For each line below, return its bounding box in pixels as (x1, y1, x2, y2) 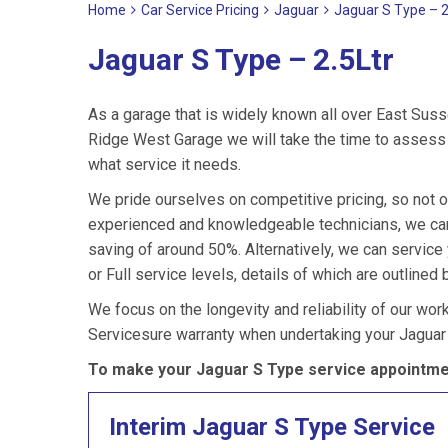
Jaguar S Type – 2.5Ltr (88, 42, 394, 77)
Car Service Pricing (141, 2, 259, 18)
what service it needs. (88, 155, 241, 174)
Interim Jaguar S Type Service (109, 413, 435, 441)
